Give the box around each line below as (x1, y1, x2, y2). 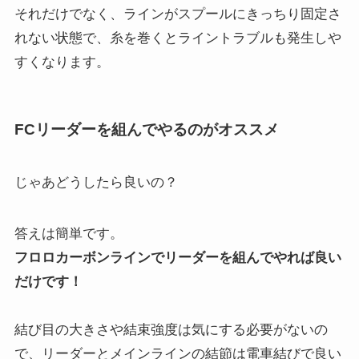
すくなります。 (14, 54, 110, 71)
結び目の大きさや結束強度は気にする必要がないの (14, 321, 328, 337)
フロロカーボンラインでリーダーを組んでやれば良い (14, 249, 341, 265)
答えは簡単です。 (14, 225, 123, 241)
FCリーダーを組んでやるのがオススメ (14, 121, 279, 139)
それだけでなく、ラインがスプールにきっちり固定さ (14, 6, 341, 22)
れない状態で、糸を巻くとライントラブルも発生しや (14, 30, 341, 46)
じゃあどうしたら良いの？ (14, 174, 178, 190)
